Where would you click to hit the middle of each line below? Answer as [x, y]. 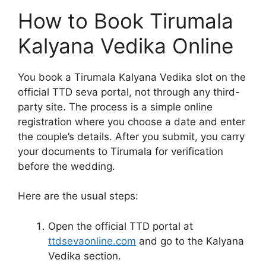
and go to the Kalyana [190, 241]
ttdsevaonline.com [92, 241]
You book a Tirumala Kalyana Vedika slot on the [132, 77]
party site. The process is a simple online [115, 107]
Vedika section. [85, 256]
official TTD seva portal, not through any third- [129, 92]
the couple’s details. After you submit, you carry [131, 136]
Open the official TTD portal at [121, 226]
